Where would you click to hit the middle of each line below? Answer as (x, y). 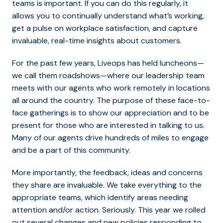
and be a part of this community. (71, 150)
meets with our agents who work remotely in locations (111, 88)
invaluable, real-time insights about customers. (97, 40)
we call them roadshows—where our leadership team (108, 75)
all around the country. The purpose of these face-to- (111, 100)
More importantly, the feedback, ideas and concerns (107, 172)
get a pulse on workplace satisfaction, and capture (105, 28)
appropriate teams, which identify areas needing (100, 197)
